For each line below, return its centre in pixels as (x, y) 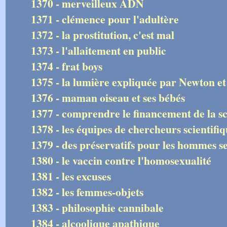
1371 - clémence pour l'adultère (105, 19)
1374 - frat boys (67, 66)
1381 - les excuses (71, 176)
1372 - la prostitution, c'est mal (103, 35)
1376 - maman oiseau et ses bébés (108, 98)
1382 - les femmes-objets (87, 192)
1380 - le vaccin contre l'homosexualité (121, 160)
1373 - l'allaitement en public (99, 50)
